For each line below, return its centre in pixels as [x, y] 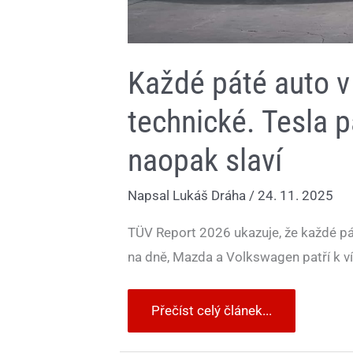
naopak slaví [205, 160]
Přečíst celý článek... [212, 311]
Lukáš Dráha [211, 195]
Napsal [150, 195]
